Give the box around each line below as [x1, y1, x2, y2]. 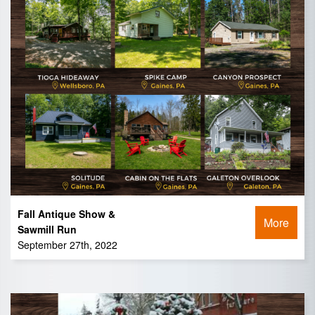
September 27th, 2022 [18, 238, 117, 252]
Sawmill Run [18, 222, 77, 237]
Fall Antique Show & [18, 207, 115, 221]
